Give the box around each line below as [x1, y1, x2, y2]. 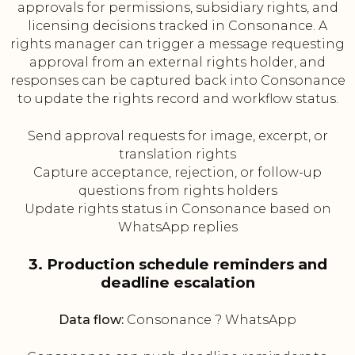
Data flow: [59, 312, 124, 328]
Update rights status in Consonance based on [24, 201, 331, 217]
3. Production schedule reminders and [28, 255, 327, 274]
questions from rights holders [78, 183, 277, 199]
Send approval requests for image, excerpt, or [27, 128, 328, 144]
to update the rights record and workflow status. [17, 91, 338, 107]
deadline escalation [100, 273, 255, 292]
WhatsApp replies [117, 219, 238, 235]
